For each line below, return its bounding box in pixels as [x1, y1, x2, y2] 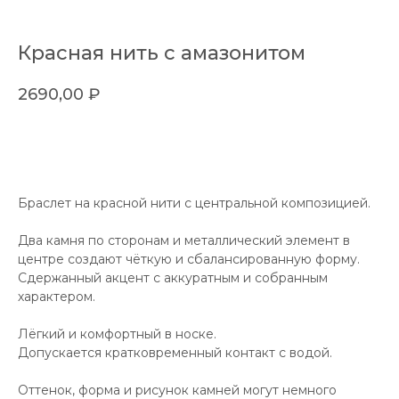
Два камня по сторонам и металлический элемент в [18, 232, 350, 248]
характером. [18, 288, 95, 305]
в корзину [140, 136, 210, 153]
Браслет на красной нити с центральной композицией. [18, 194, 370, 211]
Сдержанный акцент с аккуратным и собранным [18, 269, 328, 286]
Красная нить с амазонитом [18, 41, 305, 66]
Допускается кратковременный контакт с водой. [18, 344, 332, 361]
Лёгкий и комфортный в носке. [18, 325, 216, 342]
